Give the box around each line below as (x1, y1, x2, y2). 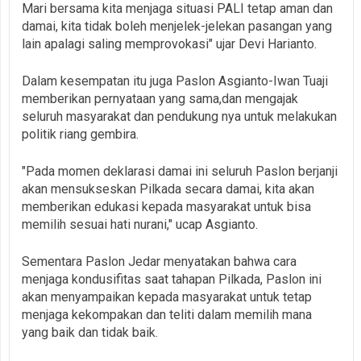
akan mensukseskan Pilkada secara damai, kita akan (22, 180, 314, 197)
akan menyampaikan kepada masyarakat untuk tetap (22, 288, 312, 305)
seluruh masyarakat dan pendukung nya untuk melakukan (22, 108, 337, 124)
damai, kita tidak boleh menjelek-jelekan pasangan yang (22, 18, 332, 34)
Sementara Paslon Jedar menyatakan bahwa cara (22, 253, 297, 269)
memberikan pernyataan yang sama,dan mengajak (22, 90, 298, 106)
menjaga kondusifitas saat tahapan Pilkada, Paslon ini (22, 271, 322, 287)
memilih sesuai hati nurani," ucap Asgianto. (22, 216, 258, 232)
